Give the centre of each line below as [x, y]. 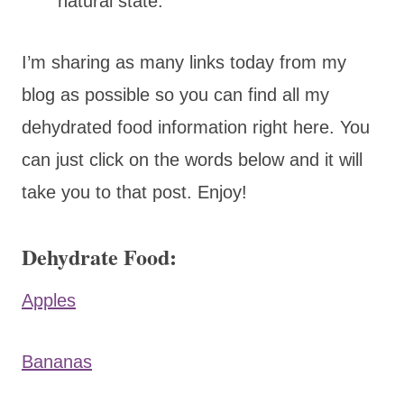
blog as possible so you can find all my [175, 94]
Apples [49, 300]
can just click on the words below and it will [192, 159]
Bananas [57, 361]
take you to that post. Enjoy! [134, 192]
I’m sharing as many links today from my [184, 62]
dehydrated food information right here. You [196, 127]
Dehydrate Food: [99, 256]
